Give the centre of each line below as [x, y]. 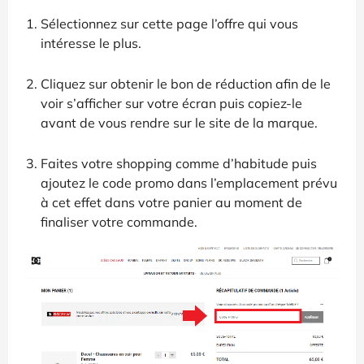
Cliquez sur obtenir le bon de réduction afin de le [186, 83]
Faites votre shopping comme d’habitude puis [179, 163]
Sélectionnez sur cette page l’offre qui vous [169, 23]
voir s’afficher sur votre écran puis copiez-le [171, 103]
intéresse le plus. [91, 43]
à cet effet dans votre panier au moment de [171, 202]
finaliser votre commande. [119, 221]
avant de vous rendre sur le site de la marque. [179, 122]
